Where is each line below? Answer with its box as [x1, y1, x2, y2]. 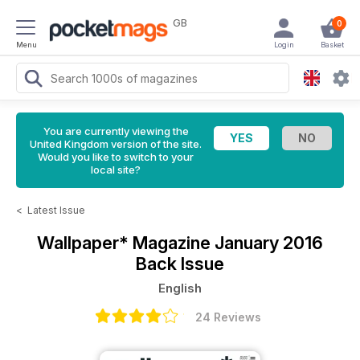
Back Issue [136, 253, 224, 274]
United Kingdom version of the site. [30, 137, 202, 150]
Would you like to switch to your [38, 150, 194, 163]
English [158, 280, 202, 296]
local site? [91, 163, 141, 176]
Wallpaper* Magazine [37, 232, 215, 253]
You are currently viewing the [43, 125, 189, 137]
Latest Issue [27, 204, 85, 216]
